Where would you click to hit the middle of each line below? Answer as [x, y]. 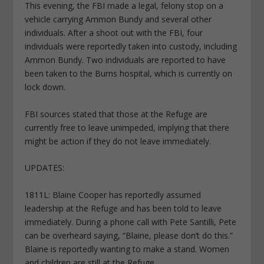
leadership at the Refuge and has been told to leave [123, 208]
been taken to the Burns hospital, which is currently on [129, 74]
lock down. [45, 87]
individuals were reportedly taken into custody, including [131, 47]
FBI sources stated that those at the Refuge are [116, 114]
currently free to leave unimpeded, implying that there [127, 127]
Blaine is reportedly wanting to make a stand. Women [127, 249]
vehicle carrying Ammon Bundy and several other [118, 19]
